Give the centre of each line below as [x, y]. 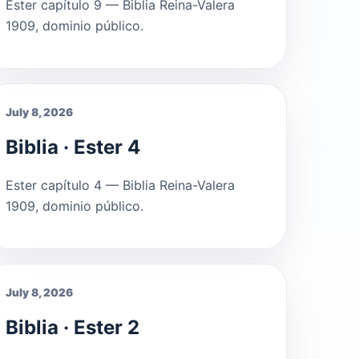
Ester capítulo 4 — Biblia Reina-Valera [120, 185]
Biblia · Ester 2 [73, 327]
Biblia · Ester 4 [73, 147]
